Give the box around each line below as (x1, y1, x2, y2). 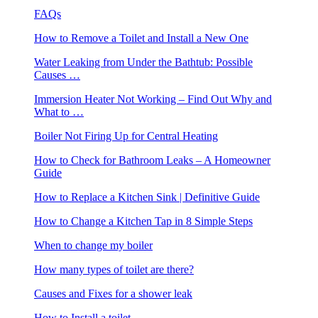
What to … (34, 106, 84, 119)
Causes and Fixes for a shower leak (34, 287, 192, 300)
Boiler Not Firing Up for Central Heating (34, 130, 218, 143)
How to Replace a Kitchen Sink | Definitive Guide (34, 191, 260, 204)
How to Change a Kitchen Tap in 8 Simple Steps (34, 215, 253, 228)
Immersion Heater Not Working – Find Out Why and (34, 93, 272, 106)
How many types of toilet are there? (34, 263, 194, 276)
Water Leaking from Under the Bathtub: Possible (34, 56, 253, 69)
